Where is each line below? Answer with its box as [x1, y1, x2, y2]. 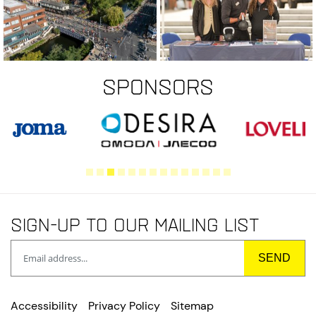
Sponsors [102, 73, 214, 99]
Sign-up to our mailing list [11, 213, 260, 235]
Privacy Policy [88, 298, 160, 313]
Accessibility [11, 298, 78, 313]
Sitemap [171, 298, 214, 313]
